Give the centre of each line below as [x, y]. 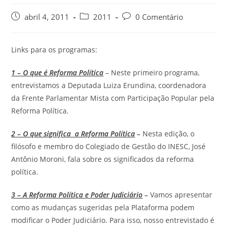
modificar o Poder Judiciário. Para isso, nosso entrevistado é [113, 220]
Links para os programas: [54, 49]
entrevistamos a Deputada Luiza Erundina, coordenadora [109, 85]
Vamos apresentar [181, 194]
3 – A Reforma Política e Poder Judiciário [77, 194]
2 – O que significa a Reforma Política [73, 133]
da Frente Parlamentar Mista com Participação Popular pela [113, 98]
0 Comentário [160, 17]
